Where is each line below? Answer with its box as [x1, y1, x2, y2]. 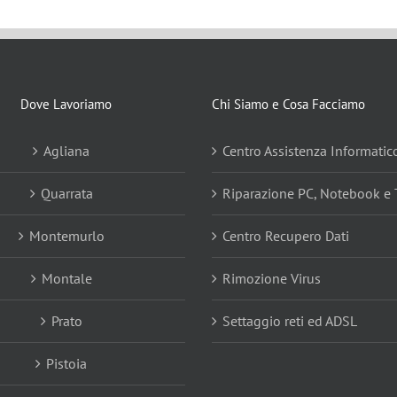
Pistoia [46, 354, 87, 373]
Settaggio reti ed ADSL [222, 312, 357, 331]
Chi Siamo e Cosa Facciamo [212, 96, 365, 113]
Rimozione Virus [222, 269, 321, 288]
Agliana [43, 142, 90, 160]
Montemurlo [28, 227, 105, 245]
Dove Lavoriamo [19, 96, 112, 113]
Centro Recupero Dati [222, 227, 349, 245]
